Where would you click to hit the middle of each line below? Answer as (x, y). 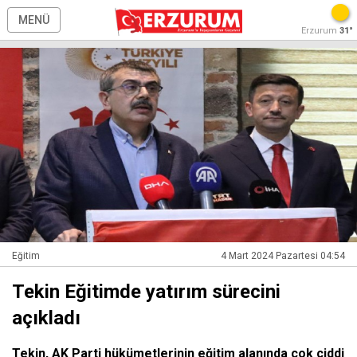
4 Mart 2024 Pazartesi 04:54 (283, 256)
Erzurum (320, 31)
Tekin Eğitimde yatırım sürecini (146, 292)
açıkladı (46, 318)
